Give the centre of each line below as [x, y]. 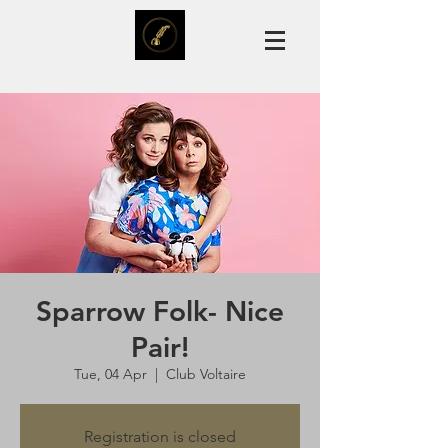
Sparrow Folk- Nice [160, 311]
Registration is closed [160, 436]
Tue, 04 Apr [110, 374]
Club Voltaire [206, 374]
